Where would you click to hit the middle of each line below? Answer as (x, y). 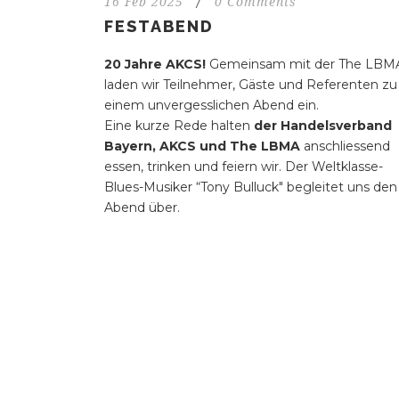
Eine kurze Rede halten (179, 126)
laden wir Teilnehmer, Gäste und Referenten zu (251, 85)
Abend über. (142, 208)
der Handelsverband (323, 126)
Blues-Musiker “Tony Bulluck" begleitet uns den (251, 187)
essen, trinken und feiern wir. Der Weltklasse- (244, 167)
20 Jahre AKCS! (157, 65)
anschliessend (345, 147)
